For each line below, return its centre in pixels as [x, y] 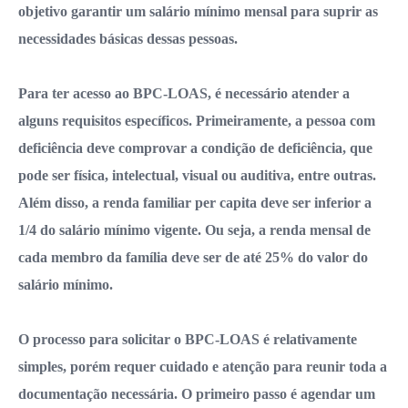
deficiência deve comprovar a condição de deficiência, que [195, 148]
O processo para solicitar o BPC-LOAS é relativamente [188, 340]
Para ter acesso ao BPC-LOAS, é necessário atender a [184, 94]
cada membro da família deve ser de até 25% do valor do [193, 258]
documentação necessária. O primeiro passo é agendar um [197, 394]
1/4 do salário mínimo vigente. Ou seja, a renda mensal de [194, 230]
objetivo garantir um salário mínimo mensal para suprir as [198, 12]
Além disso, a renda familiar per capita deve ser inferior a [195, 203]
